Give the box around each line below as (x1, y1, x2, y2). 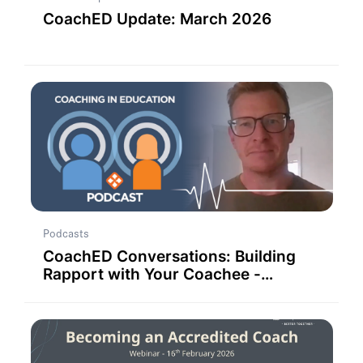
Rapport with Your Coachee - (42, 264, 261, 284)
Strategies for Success (42, 282, 211, 301)
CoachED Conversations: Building (42, 246, 296, 266)
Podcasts (42, 224, 89, 242)
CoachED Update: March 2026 (42, 9, 271, 28)
